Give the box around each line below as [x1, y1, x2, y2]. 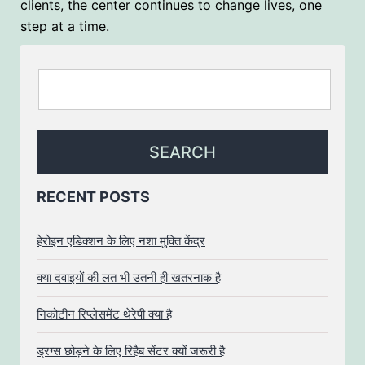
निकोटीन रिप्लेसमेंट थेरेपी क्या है [37, 306, 172, 322]
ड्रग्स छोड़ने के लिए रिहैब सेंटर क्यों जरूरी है [37, 342, 225, 358]
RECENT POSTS [37, 187, 150, 205]
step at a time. [20, 17, 109, 34]
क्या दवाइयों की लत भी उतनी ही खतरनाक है [37, 269, 221, 285]
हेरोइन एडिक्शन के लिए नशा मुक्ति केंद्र [37, 232, 205, 248]
